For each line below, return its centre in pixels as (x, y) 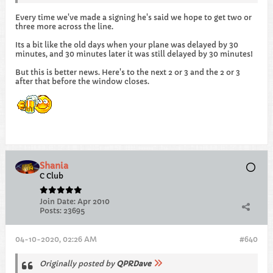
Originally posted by (78, 264)
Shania (54, 166)
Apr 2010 (94, 201)
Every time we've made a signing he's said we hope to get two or (133, 17)
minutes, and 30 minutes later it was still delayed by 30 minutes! (134, 54)
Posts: (51, 211)
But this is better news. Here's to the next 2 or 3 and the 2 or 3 (128, 72)
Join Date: (58, 201)
